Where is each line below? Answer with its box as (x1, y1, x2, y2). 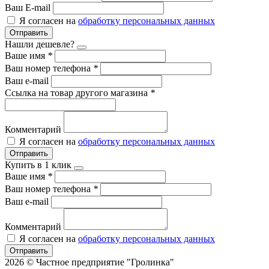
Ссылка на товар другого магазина (5, 87, 150, 98)
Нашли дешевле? (5, 38, 74, 49)
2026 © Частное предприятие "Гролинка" (5, 256, 174, 267)
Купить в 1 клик (5, 159, 71, 170)
